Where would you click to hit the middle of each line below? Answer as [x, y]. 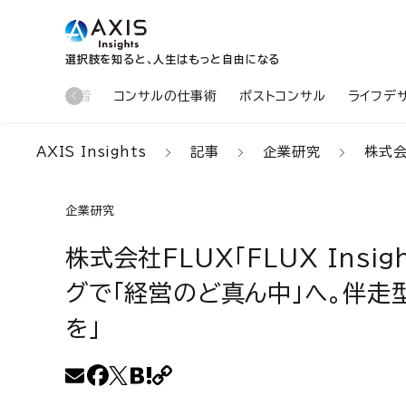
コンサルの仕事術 [166, 96]
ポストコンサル [283, 96]
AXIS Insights [92, 152]
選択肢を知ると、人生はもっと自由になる [173, 59]
